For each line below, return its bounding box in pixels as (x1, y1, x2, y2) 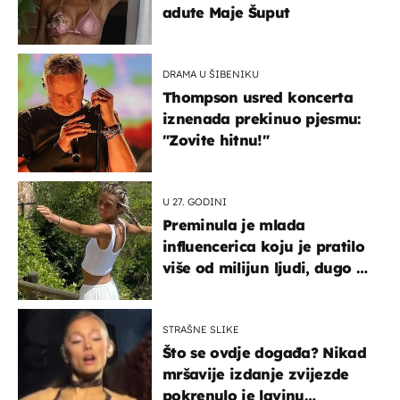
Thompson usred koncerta (162, 88, 353, 107)
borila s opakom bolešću (162, 280, 340, 299)
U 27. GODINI (162, 196, 227, 209)
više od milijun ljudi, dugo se (162, 259, 371, 278)
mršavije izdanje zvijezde (162, 365, 349, 384)
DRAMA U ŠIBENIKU (162, 68, 259, 81)
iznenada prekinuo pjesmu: (162, 110, 361, 129)
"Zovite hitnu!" (162, 131, 270, 150)
